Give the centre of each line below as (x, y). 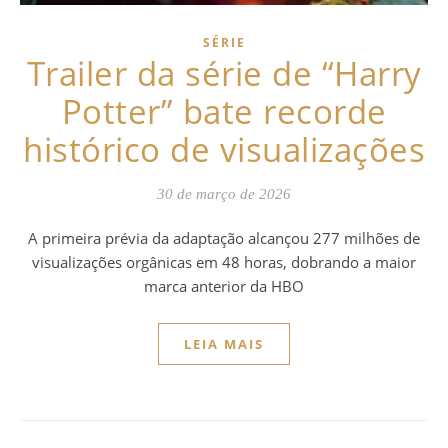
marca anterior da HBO (224, 286)
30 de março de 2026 (224, 194)
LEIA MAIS (224, 344)
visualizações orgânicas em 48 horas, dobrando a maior (224, 262)
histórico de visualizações (224, 150)
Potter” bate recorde (224, 112)
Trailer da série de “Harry (224, 74)
